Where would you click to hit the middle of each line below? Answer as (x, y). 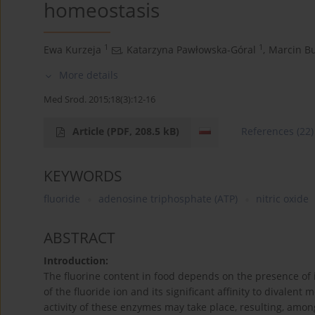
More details (89, 75)
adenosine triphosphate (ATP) (168, 199)
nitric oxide (282, 199)
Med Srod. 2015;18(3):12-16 (99, 99)
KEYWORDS (83, 176)
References (268, 131)
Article (90, 131)
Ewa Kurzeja (72, 50)
